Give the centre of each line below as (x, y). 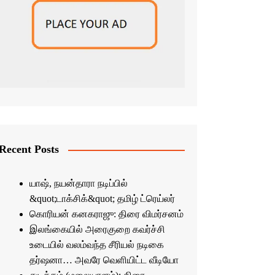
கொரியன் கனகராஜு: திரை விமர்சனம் (106, 214)
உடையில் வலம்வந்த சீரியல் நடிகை (96, 245)
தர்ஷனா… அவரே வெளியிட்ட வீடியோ (104, 260)
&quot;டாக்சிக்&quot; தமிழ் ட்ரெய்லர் (102, 199)
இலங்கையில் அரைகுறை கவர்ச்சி (97, 230)
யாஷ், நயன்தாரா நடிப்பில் (78, 184)
